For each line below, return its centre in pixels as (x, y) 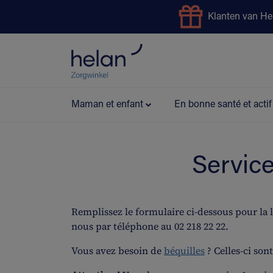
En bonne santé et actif (223, 105)
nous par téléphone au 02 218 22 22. (150, 226)
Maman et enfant (107, 105)
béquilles (184, 250)
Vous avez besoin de (116, 250)
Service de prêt (192, 60)
